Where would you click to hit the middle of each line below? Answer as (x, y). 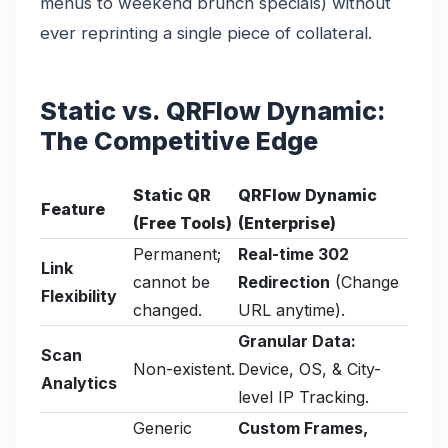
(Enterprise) (287, 222)
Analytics (79, 382)
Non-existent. (184, 368)
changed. (167, 309)
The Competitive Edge (179, 140)
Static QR (172, 194)
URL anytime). (291, 309)
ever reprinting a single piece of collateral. (206, 32)
